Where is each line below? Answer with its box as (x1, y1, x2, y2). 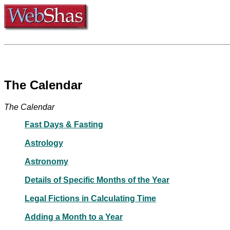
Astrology (25, 138, 63, 147)
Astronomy (25, 157, 68, 166)
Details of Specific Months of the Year (25, 175, 169, 184)
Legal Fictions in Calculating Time (25, 194, 156, 203)
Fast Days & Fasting (25, 120, 103, 129)
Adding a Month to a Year (25, 212, 123, 221)
